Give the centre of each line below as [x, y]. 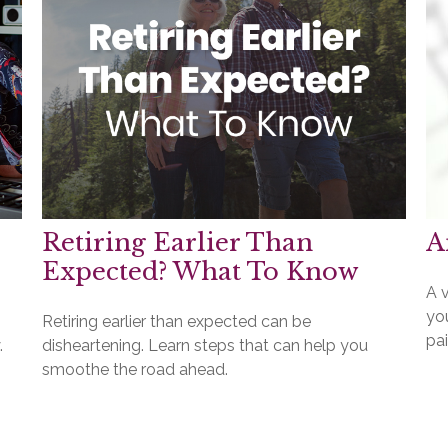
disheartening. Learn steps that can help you [205, 346]
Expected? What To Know [201, 272]
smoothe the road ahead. [135, 370]
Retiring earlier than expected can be [177, 322]
